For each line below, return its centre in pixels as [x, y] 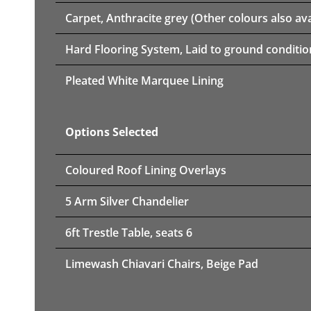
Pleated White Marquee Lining [144, 80]
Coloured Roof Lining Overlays [146, 170]
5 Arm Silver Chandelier [127, 201]
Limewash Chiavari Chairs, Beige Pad [162, 263]
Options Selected [112, 132]
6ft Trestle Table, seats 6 [129, 232]
